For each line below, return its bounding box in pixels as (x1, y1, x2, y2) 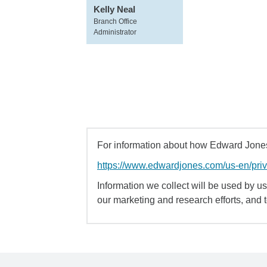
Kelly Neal (94, 4, 135, 14)
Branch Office (94, 17, 137, 26)
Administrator (94, 28, 136, 36)
